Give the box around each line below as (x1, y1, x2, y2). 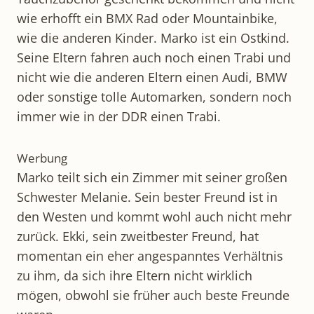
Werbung (17, 149, 67, 166)
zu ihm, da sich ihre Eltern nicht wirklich (17, 266, 252, 284)
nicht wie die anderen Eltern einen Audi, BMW (17, 68, 287, 86)
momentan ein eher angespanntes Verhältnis (17, 247, 283, 264)
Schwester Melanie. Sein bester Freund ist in (17, 188, 278, 205)
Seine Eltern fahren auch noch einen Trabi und (17, 48, 291, 66)
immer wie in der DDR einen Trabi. (17, 107, 221, 125)
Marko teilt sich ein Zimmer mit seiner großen (17, 168, 287, 186)
